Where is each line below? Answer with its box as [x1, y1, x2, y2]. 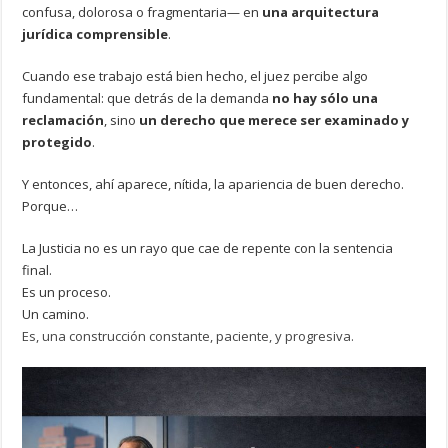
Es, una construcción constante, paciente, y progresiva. [22, 326, 355, 345]
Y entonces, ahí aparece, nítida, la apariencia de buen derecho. [22, 174, 405, 193]
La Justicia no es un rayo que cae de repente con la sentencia [22, 238, 394, 257]
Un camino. [22, 304, 90, 323]
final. [22, 260, 53, 279]
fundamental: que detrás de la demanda [22, 88, 273, 107]
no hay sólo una [272, 88, 379, 107]
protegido [22, 132, 93, 151]
